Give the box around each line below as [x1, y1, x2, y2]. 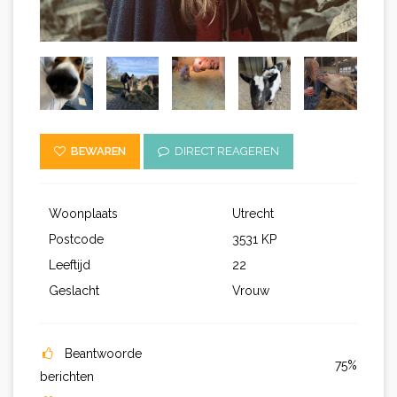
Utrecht [232, 206, 274, 222]
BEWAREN [66, 144, 126, 159]
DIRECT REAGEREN [169, 144, 279, 159]
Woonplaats [49, 206, 121, 222]
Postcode [49, 232, 107, 247]
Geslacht [49, 284, 99, 299]
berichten [40, 370, 94, 385]
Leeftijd [49, 258, 90, 273]
